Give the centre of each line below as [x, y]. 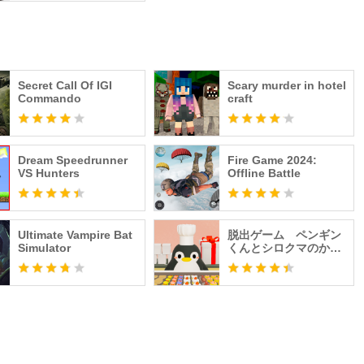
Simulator [45, 248]
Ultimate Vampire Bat [76, 235]
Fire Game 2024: [272, 160]
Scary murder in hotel [286, 85]
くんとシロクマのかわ [284, 248]
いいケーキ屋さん [273, 261]
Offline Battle [264, 173]
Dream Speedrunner [73, 160]
